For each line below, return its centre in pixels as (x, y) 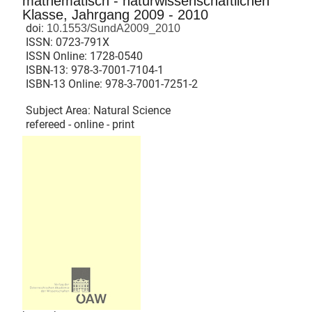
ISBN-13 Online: (65, 84)
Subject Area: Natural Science (98, 110)
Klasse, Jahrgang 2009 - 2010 (115, 15)
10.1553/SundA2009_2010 (112, 28)
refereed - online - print (80, 124)
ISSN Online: (58, 56)
